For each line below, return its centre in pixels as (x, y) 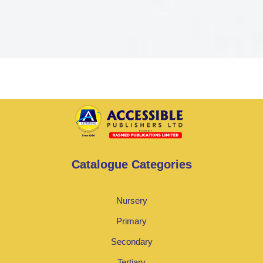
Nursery (131, 201)
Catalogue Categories (131, 165)
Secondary (131, 242)
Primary (131, 221)
